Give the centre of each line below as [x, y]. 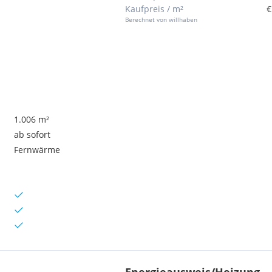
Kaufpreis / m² [154, 9]
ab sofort [32, 134]
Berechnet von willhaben [161, 19]
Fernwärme [37, 150]
